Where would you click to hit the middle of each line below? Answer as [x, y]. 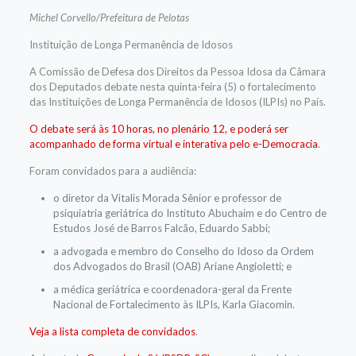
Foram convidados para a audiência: [112, 171]
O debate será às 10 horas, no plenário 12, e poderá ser [159, 129]
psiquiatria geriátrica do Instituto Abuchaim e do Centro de [190, 213]
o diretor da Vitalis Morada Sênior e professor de [167, 198]
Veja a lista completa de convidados [112, 331]
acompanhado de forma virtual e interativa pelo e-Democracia [173, 144]
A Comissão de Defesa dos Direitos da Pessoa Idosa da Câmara [177, 72]
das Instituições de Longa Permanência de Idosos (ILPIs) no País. [177, 102]
